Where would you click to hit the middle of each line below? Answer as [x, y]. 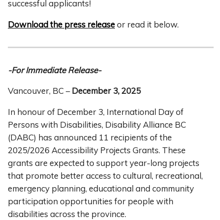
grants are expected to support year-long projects [104, 163]
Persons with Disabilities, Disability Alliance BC [97, 125]
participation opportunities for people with [91, 201]
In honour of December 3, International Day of [96, 112]
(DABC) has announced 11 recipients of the [90, 137]
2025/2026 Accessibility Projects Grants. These [97, 150]
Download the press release [61, 24]
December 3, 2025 [106, 91]
